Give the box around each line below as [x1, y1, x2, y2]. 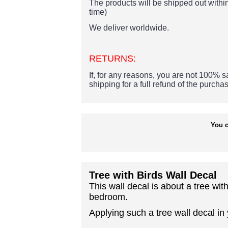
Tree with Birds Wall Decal [89, 169, 217, 181]
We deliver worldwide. [89, 23, 171, 32]
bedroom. [89, 192, 128, 202]
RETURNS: [89, 53, 136, 64]
